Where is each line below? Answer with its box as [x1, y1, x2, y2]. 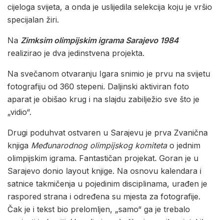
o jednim [167, 140, 200, 150]
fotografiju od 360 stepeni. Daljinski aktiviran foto [7, 81, 189, 91]
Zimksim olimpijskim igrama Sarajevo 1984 [21, 35, 179, 45]
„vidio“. [7, 107, 31, 117]
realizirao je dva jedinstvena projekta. [7, 48, 144, 58]
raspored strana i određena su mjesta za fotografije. [7, 191, 200, 201]
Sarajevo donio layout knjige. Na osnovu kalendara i [7, 165, 201, 176]
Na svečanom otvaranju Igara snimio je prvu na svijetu [7, 68, 210, 79]
